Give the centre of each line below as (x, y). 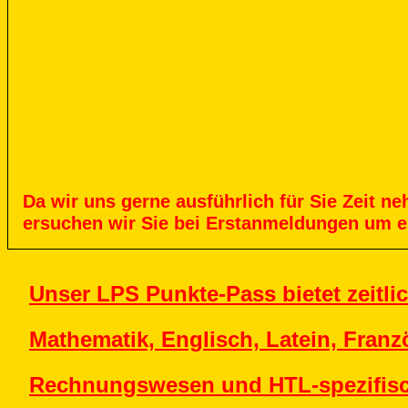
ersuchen (63, 223)
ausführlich (222, 201)
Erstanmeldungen (280, 223)
